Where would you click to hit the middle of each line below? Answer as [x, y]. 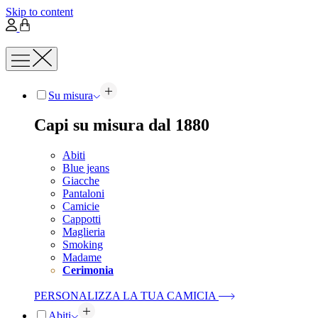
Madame [82, 258]
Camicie [81, 207]
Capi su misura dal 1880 [122, 125]
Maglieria [84, 232]
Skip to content [39, 12]
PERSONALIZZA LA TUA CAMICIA [125, 296]
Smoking [83, 245]
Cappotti [82, 219]
